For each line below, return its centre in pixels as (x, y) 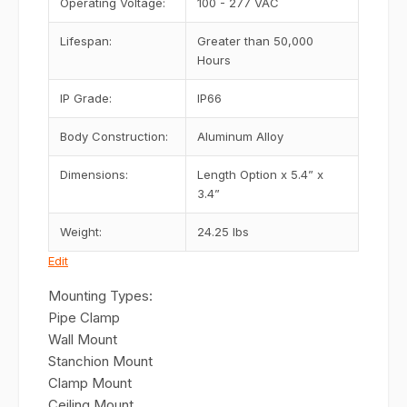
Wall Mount (83, 339)
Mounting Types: (100, 296)
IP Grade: (86, 98)
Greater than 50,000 (255, 41)
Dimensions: (94, 174)
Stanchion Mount (100, 361)
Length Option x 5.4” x (260, 174)
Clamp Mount (90, 383)
